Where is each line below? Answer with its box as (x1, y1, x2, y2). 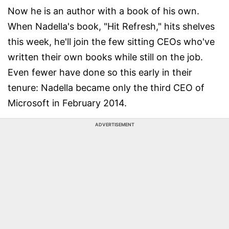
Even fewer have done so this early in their (8, 67, 192, 78)
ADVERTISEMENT (95, 122, 134, 127)
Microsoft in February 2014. (8, 98, 127, 108)
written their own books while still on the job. (8, 52, 203, 62)
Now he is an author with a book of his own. (8, 6, 199, 16)
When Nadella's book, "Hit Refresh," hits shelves (8, 21, 215, 32)
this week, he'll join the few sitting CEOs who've (8, 36, 215, 47)
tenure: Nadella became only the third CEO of (8, 82, 204, 93)
